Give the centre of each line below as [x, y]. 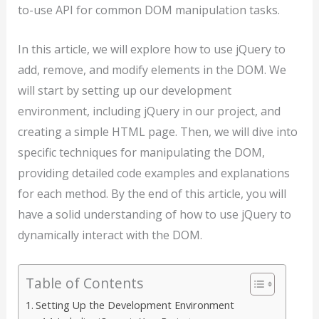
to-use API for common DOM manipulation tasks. [148, 10]
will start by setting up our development [124, 90]
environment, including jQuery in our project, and [149, 111]
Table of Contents [84, 283]
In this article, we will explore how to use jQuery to [151, 49]
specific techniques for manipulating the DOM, [141, 152]
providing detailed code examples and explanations [153, 173]
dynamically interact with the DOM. [110, 235]
